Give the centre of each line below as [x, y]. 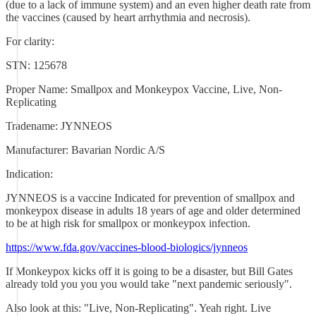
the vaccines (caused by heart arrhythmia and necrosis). [128, 17]
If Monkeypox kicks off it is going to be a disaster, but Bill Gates [149, 271]
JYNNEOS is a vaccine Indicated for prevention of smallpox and [150, 198]
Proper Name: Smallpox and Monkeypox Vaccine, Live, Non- [144, 89]
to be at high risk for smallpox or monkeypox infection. [128, 223]
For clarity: [30, 41]
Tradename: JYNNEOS [59, 126]
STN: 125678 [36, 65]
